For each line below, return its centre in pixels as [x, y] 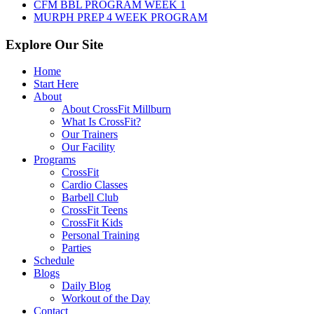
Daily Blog [86, 286]
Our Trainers [90, 135]
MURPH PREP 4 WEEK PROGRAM [121, 17]
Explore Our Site [54, 44]
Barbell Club [90, 198]
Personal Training [101, 235]
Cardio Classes [95, 185]
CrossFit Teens [95, 210]
